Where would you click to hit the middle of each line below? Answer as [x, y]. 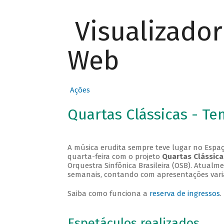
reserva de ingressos [184, 194]
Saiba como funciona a [108, 194]
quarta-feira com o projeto [114, 157]
